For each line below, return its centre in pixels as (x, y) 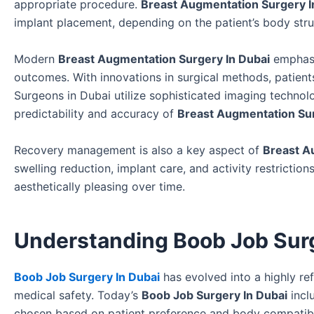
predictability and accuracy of (96, 114)
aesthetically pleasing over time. (100, 186)
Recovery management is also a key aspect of (138, 150)
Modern (36, 59)
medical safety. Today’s (78, 295)
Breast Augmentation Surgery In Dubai (164, 59)
